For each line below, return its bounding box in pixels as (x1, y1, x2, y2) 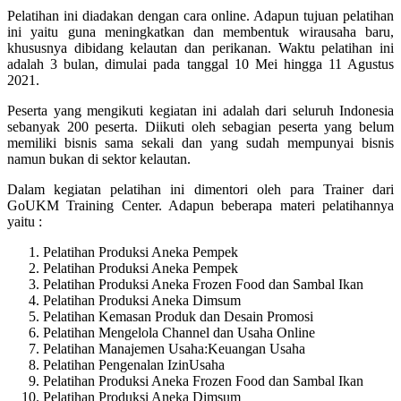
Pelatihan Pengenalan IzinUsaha (43, 356, 225, 372)
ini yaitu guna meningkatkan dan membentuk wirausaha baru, (7, 23, 394, 39)
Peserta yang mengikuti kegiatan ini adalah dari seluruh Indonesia (7, 102, 394, 118)
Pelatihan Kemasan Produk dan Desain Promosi (43, 308, 313, 324)
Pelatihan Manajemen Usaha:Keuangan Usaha (43, 340, 305, 356)
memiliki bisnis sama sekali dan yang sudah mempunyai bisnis (7, 134, 394, 150)
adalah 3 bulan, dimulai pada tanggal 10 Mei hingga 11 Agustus (7, 55, 394, 72)
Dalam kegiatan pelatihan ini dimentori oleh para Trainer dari (7, 181, 394, 197)
